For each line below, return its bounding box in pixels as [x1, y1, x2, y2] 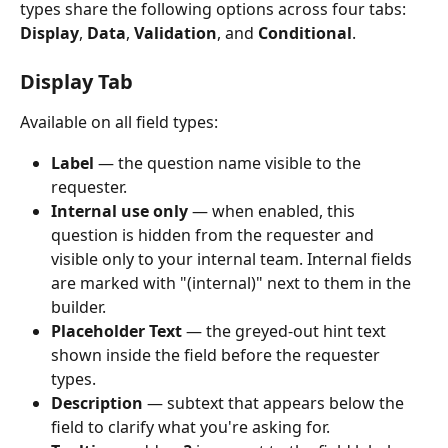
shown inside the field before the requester [51, 343, 384, 366]
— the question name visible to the [94, 151, 365, 174]
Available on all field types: [20, 111, 218, 134]
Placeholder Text [51, 319, 182, 342]
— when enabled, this [188, 199, 359, 222]
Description [51, 391, 143, 414]
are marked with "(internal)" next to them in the [51, 271, 415, 294]
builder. [51, 295, 106, 318]
